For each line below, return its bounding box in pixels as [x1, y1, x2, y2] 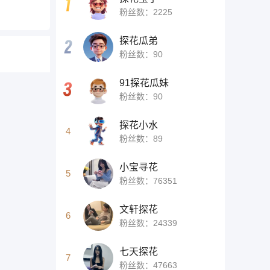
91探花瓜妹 [119, 77, 169, 88]
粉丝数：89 [119, 133, 163, 143]
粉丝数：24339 [119, 218, 177, 228]
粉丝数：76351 [119, 175, 177, 186]
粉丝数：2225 [119, 7, 172, 17]
